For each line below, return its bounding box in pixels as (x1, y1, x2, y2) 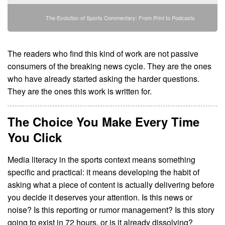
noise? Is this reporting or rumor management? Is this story (8, 203, 214, 215)
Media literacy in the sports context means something (8, 153, 195, 165)
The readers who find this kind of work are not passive (8, 47, 198, 59)
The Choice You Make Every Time (8, 113, 199, 130)
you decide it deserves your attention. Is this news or (8, 191, 192, 203)
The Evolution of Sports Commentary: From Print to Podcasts (45, 13, 195, 22)
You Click (8, 128, 62, 146)
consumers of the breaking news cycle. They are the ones (8, 60, 211, 72)
